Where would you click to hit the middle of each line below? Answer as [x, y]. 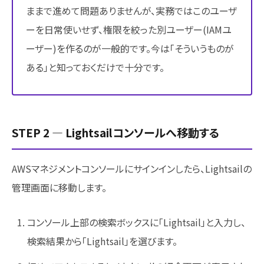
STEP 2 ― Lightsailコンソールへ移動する [116, 132]
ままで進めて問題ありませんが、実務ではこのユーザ [131, 10]
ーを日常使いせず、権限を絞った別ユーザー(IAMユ [129, 29]
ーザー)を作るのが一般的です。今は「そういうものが [130, 48]
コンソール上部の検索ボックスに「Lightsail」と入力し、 [136, 222]
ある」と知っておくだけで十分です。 [95, 67]
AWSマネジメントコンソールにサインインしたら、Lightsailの [132, 168]
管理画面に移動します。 [59, 187]
